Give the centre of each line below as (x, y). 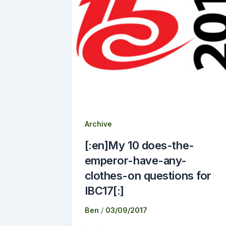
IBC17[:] (104, 191)
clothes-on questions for (148, 176)
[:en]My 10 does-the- (139, 146)
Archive (98, 124)
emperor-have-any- (135, 161)
